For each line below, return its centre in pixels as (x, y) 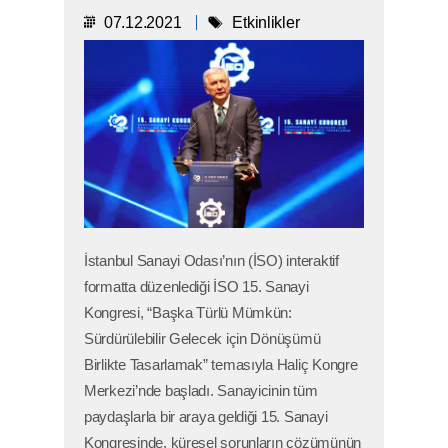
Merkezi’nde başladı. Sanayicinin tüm (201, 391)
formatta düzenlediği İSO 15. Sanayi (196, 287)
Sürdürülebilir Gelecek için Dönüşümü (202, 339)
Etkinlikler (266, 22)
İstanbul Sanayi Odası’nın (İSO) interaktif (211, 261)
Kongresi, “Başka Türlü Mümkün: (188, 313)
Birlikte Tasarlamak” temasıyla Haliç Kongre (221, 365)
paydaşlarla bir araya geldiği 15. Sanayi (206, 417)
